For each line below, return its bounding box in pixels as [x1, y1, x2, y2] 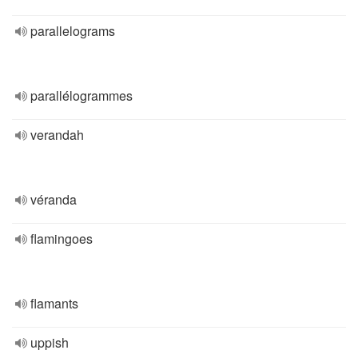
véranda [30, 190, 77, 209]
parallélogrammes [30, 86, 133, 105]
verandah [30, 125, 84, 144]
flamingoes [30, 229, 93, 248]
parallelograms [30, 22, 115, 40]
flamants [30, 294, 78, 312]
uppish [30, 333, 69, 352]
